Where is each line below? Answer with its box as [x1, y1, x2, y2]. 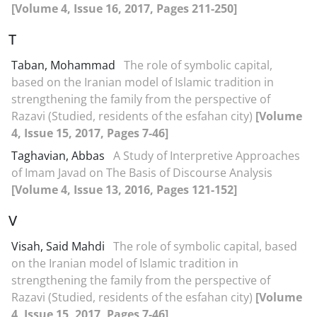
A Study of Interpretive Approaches [113, 148, 300, 163]
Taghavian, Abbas [11, 148, 108, 163]
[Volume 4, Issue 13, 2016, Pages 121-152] [11, 182, 237, 197]
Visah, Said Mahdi [11, 238, 108, 254]
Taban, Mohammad [11, 57, 118, 73]
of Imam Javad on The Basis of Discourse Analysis [11, 165, 272, 180]
